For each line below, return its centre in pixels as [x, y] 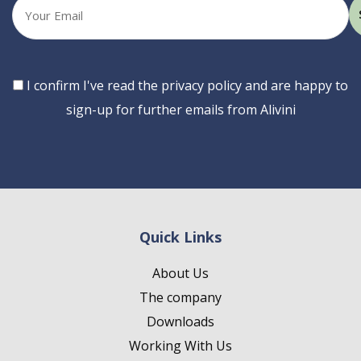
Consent [37, 85]
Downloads [180, 322]
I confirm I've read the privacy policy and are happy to [187, 85]
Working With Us [180, 346]
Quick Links [180, 237]
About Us [180, 273]
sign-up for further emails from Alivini [180, 110]
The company [180, 297]
